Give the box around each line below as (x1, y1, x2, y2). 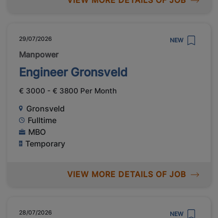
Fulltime (28, 115, 57, 125)
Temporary (25, 138, 66, 148)
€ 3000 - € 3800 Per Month (19, 86, 117, 95)
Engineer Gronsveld (19, 65, 127, 79)
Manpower (19, 49, 58, 59)
